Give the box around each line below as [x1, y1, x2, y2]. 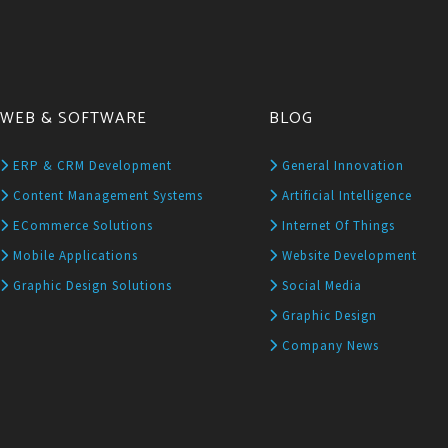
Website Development [278, 246, 417, 264]
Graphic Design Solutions [9, 276, 173, 294]
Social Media [278, 276, 362, 294]
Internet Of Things [278, 216, 395, 234]
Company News [278, 336, 379, 354]
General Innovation [278, 156, 404, 174]
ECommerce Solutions [9, 216, 154, 234]
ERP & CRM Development [9, 156, 173, 174]
